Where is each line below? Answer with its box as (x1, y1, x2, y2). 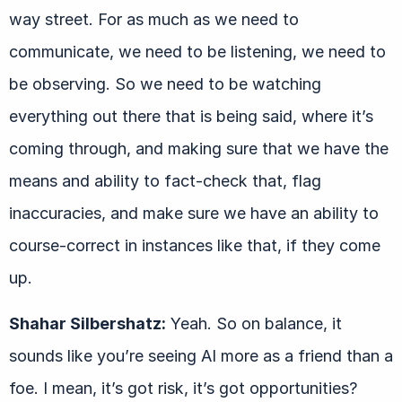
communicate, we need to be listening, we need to (9, 41, 386, 61)
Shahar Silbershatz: (9, 313, 166, 333)
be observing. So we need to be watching (9, 74, 321, 93)
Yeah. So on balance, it (166, 313, 342, 333)
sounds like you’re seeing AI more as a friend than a (9, 345, 393, 365)
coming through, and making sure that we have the (9, 138, 389, 158)
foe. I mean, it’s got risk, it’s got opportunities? (9, 378, 357, 398)
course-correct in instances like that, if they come (9, 235, 380, 255)
